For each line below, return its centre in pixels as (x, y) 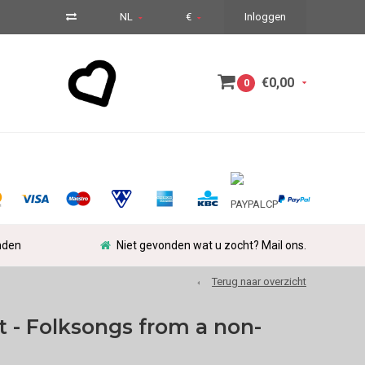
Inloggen (265, 17)
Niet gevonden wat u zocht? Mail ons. (211, 245)
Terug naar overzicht (259, 281)
